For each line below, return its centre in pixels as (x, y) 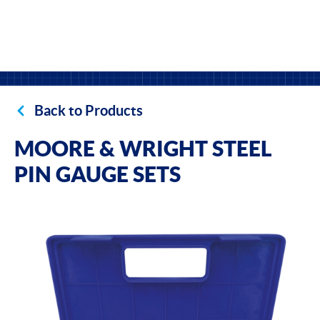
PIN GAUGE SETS (97, 174)
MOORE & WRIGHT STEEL (143, 148)
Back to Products (89, 110)
